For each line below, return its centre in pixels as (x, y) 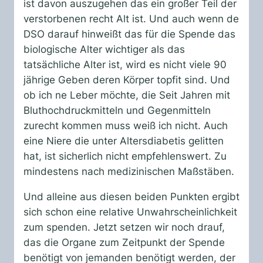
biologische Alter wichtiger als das (104, 49)
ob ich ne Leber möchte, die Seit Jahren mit (127, 95)
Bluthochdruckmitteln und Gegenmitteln (117, 110)
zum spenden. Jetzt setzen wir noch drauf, (124, 227)
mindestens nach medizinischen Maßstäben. (129, 171)
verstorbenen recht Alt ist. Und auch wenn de (131, 18)
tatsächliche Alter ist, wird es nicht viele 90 (125, 64)
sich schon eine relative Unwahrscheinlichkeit (130, 212)
